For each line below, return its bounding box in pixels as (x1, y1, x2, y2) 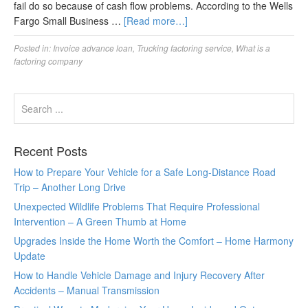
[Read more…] (124, 14, 188, 27)
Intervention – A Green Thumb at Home (14, 214, 186, 228)
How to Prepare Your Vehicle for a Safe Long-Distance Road (14, 165, 276, 179)
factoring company (14, 55, 82, 67)
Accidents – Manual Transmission (14, 283, 159, 297)
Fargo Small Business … (14, 14, 124, 27)
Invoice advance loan (53, 42, 133, 54)
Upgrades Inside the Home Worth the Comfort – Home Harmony (14, 234, 294, 247)
